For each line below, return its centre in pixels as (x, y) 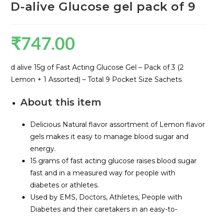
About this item (61, 102)
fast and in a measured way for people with (103, 173)
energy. (43, 148)
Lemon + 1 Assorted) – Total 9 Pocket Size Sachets (96, 79)
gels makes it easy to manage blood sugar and (109, 136)
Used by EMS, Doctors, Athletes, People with (106, 197)
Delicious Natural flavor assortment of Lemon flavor (118, 124)
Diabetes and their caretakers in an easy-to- (104, 209)
